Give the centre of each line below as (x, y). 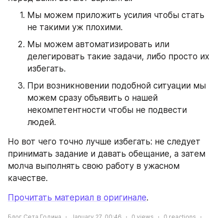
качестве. (28, 178)
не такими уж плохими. (75, 27)
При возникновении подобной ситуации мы (117, 86)
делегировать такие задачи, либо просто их (118, 57)
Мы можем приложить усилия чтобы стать (116, 15)
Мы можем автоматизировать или (98, 45)
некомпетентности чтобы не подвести (107, 110)
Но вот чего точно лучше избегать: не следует (104, 142)
